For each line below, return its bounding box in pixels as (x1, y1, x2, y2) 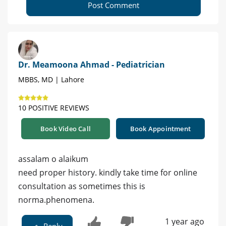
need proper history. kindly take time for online (18, 167, 197, 179)
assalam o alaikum (18, 153, 88, 165)
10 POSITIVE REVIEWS (18, 103, 89, 113)
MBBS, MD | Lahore (18, 75, 84, 85)
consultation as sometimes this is (18, 181, 145, 192)
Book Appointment (130, 124, 191, 134)
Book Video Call (40, 124, 91, 134)
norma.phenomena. (18, 194, 94, 206)
